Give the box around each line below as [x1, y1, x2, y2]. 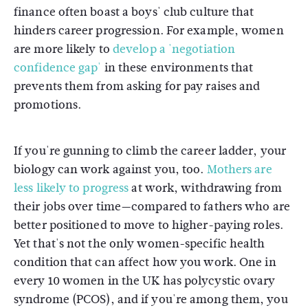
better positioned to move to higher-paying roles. [14, 217, 283, 234]
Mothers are [206, 161, 272, 178]
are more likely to [14, 41, 113, 58]
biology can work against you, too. [14, 161, 207, 178]
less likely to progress [14, 179, 129, 197]
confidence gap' [14, 59, 102, 76]
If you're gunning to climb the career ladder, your [14, 142, 287, 159]
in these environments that [101, 59, 254, 76]
